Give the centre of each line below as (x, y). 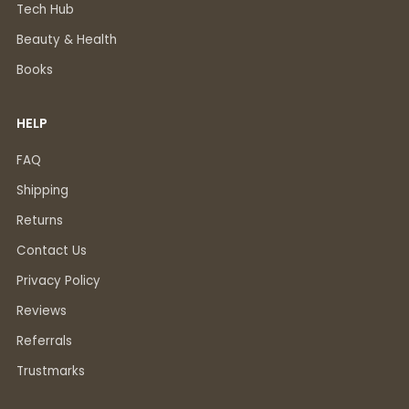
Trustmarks (51, 372)
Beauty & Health (67, 40)
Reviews (42, 311)
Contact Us (52, 251)
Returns (40, 221)
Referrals (44, 341)
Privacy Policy (58, 281)
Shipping (42, 191)
